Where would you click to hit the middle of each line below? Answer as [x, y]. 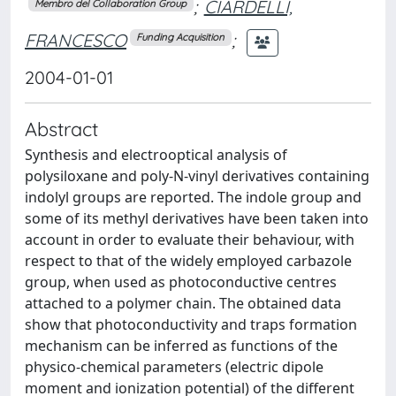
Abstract [61, 128]
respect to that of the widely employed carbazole [188, 260]
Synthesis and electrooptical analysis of [156, 154]
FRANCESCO [76, 41]
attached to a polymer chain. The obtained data [183, 303]
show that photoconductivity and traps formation [191, 324]
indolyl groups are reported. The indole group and [193, 197]
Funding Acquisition [181, 37]
